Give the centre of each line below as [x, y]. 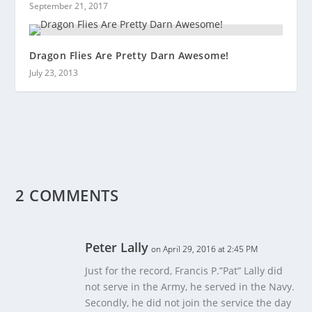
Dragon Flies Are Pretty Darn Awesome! [129, 56]
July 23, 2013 [54, 73]
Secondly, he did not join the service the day [188, 303]
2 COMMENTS [67, 195]
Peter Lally [117, 248]
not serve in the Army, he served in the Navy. [190, 287]
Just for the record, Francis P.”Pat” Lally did [184, 271]
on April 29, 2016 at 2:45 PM [205, 249]
